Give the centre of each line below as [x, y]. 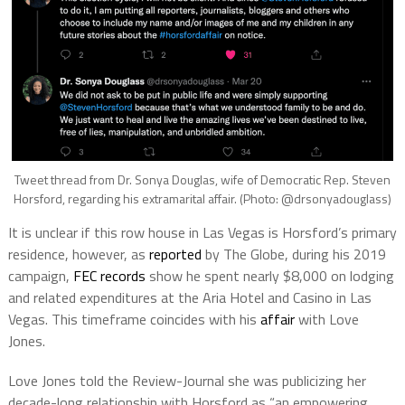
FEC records [109, 276]
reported [175, 254]
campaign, [40, 276]
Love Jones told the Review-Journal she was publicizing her [187, 381]
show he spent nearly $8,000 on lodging [269, 276]
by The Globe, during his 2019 [293, 254]
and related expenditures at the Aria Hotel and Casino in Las [189, 298]
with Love [326, 320]
